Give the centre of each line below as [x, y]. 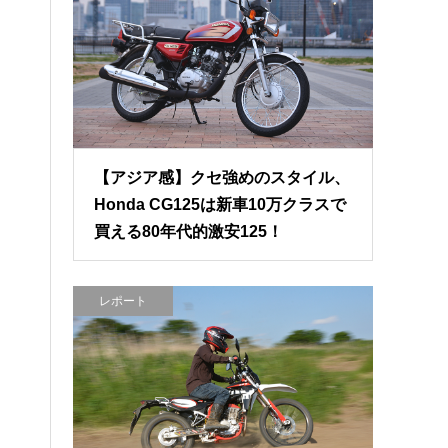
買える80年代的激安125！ [189, 232]
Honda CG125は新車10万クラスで [220, 205]
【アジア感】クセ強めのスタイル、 [222, 178]
